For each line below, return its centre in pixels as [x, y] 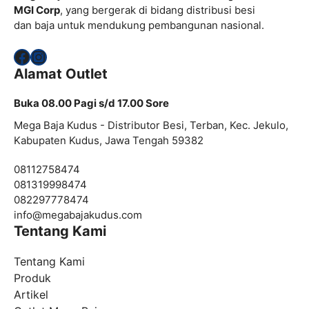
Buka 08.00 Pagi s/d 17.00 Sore [91, 103]
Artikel [31, 294]
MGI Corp [37, 10]
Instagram [69, 56]
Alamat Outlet [61, 73]
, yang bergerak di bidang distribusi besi [158, 10]
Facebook [51, 56]
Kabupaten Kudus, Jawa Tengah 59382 [109, 140]
